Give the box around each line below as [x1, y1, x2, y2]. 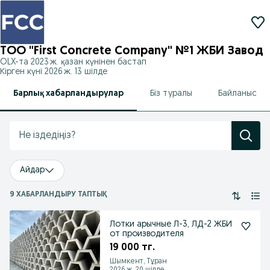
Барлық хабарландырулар [13, 89, 124, 98]
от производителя [110, 230, 184, 239]
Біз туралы [149, 89, 192, 98]
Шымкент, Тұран [110, 258, 167, 265]
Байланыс [218, 89, 257, 98]
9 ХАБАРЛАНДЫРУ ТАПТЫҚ [10, 191, 107, 198]
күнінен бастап [83, 58, 146, 67]
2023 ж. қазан [31, 58, 83, 67]
